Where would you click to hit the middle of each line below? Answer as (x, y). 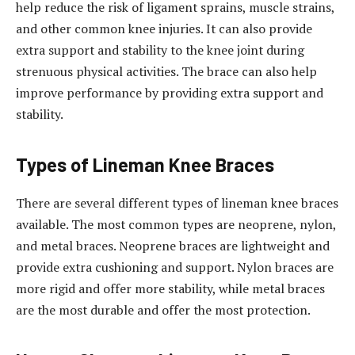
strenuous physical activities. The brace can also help (166, 72)
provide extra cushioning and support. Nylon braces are (175, 267)
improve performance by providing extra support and (170, 93)
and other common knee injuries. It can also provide (164, 29)
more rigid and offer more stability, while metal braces (170, 289)
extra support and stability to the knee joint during (160, 50)
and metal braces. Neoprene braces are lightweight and (173, 246)
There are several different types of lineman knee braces (177, 203)
